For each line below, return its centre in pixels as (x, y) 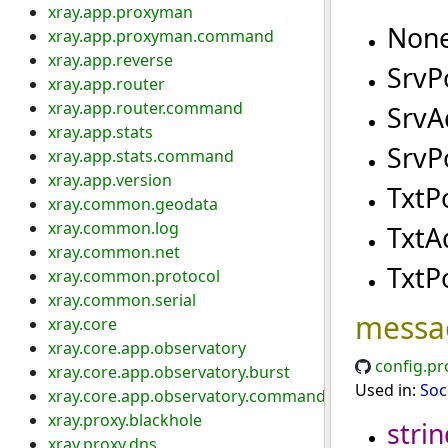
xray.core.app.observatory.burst (169, 372)
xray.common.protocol (134, 276)
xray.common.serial (122, 300)
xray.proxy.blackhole (125, 420)
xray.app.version (110, 180)
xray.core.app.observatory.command (187, 396)
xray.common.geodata (133, 204)
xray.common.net (114, 252)
